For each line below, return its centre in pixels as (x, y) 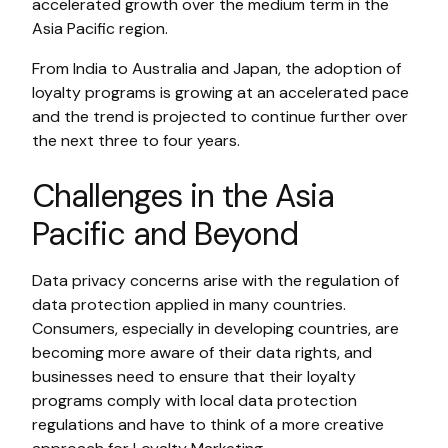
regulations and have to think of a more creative (208, 425)
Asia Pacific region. (100, 29)
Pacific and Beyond (165, 234)
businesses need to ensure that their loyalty (194, 377)
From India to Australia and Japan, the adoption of (216, 69)
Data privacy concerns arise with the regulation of (215, 281)
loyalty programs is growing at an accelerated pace (220, 93)
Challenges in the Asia (183, 196)
